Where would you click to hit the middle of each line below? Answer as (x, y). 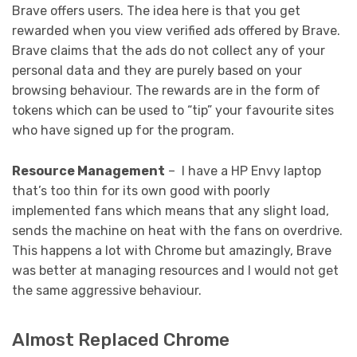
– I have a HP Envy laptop (243, 171)
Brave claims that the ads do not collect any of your (169, 51)
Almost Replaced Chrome (121, 340)
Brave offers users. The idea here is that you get (156, 11)
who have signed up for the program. (123, 131)
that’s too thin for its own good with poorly (141, 190)
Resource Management (88, 171)
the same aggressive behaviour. (107, 290)
